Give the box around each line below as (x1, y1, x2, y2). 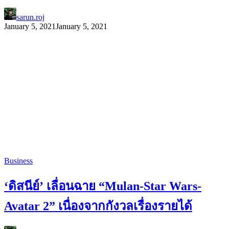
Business (4, 156, 33, 166)
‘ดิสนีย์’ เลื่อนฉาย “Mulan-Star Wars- (4, 179, 201, 193)
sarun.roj (16, 13, 44, 22)
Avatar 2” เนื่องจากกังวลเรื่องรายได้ (4, 199, 192, 213)
